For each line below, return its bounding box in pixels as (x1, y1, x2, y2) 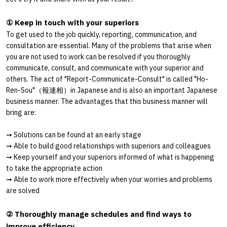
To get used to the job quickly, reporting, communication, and (6, 29, 197, 39)
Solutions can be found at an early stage (12, 130, 141, 139)
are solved (6, 185, 40, 195)
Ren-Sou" (6, 85, 35, 95)
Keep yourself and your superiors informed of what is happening (12, 152, 214, 162)
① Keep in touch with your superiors (6, 17, 139, 27)
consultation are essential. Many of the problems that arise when (6, 41, 211, 50)
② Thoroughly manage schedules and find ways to (6, 209, 192, 219)
